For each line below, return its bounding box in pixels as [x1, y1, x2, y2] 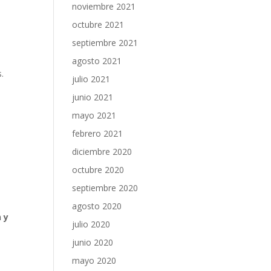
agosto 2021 [72, 55, 122, 67]
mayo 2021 [72, 109, 117, 121]
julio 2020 [72, 218, 111, 230]
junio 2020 [72, 237, 114, 248]
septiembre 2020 [72, 182, 139, 194]
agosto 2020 [72, 200, 122, 212]
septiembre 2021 [72, 37, 139, 48]
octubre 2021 [72, 19, 125, 30]
